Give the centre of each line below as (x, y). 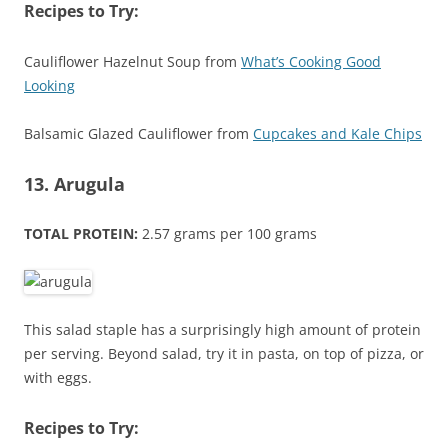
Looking (49, 86)
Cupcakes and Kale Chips (337, 134)
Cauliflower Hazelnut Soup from (132, 62)
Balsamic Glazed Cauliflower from (138, 134)
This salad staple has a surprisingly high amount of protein (222, 330)
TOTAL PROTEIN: (81, 234)
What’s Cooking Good (311, 62)
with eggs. (58, 378)
